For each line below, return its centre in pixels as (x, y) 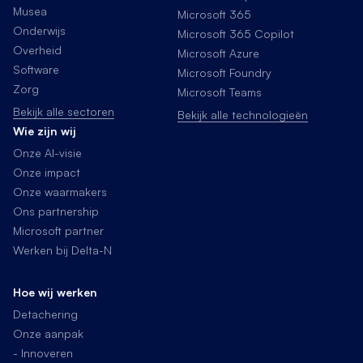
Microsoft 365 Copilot (236, 34)
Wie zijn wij (45, 131)
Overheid (37, 50)
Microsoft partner (58, 231)
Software (36, 69)
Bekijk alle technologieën (243, 115)
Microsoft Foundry (224, 73)
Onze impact (47, 172)
